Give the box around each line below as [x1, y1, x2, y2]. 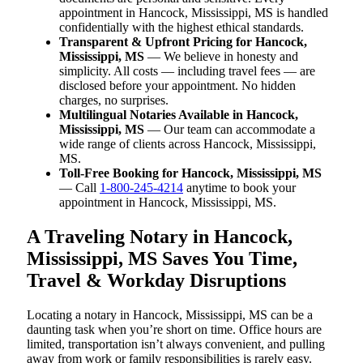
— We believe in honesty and [144, 49, 298, 63]
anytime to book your [183, 180, 296, 194]
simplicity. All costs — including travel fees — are [59, 63, 315, 78]
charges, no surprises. [59, 92, 169, 107]
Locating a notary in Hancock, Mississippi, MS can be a [27, 307, 313, 322]
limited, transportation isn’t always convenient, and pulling [27, 336, 325, 351]
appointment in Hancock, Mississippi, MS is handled [59, 5, 328, 19]
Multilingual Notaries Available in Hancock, [59, 107, 298, 122]
